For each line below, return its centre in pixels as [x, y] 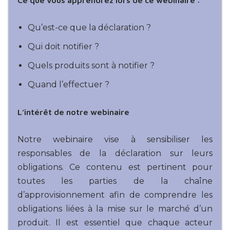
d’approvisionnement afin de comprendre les [115, 195]
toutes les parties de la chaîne [115, 181]
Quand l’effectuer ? [68, 84]
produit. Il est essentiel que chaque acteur [115, 222]
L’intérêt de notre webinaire [73, 112]
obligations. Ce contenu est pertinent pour [115, 167]
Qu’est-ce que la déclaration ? [89, 27]
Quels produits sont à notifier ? [91, 65]
